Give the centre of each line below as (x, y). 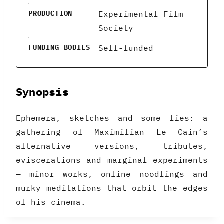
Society (116, 28)
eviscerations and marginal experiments (112, 160)
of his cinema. (51, 202)
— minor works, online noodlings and (112, 174)
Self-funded (126, 48)
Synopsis (42, 92)
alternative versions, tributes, (112, 146)
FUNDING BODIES (59, 47)
